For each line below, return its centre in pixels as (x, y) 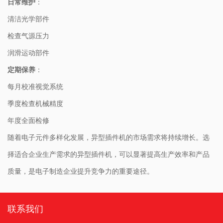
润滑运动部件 (28, 53)
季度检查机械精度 (35, 103)
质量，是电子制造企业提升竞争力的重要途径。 (81, 171)
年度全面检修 (28, 120)
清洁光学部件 (28, 19)
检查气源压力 (28, 36)
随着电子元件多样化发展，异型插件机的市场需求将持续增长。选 (109, 137)
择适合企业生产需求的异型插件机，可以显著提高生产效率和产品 (109, 154)
